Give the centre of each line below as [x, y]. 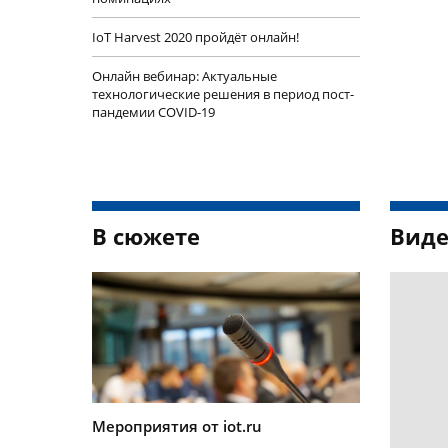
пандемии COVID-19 [153, 111]
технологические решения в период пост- [223, 93]
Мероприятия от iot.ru [177, 425]
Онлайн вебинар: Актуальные [184, 75]
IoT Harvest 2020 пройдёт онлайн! [195, 36]
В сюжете [146, 235]
